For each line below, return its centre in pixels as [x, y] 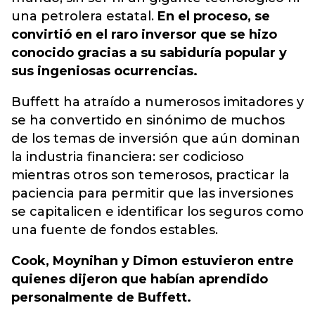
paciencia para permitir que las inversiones [152, 193]
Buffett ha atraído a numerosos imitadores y [157, 102]
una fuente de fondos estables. [115, 230]
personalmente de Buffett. [101, 297]
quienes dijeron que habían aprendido [140, 279]
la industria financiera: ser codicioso [128, 157]
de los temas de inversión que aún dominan [156, 139]
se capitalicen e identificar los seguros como [157, 212]
